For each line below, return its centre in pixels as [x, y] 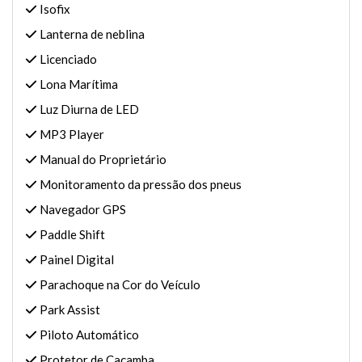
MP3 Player [71, 134]
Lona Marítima [78, 84]
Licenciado [67, 59]
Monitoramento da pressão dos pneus [139, 184]
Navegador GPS [82, 209]
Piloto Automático [88, 335]
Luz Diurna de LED [88, 109]
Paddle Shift [71, 234]
